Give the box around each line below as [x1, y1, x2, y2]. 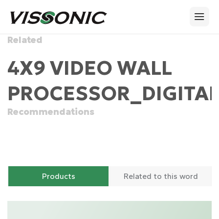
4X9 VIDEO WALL [7, 55, 172, 80]
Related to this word [123, 171, 198, 181]
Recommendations [7, 106, 94, 117]
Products [42, 171, 75, 181]
